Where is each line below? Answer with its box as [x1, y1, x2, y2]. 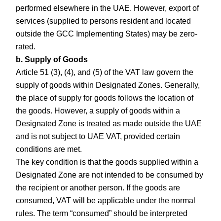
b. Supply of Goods [16, 55, 88, 64]
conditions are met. [16, 145, 82, 153]
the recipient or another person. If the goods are [16, 183, 181, 192]
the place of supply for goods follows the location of [16, 93, 194, 102]
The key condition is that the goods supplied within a [16, 157, 199, 166]
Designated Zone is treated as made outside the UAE [16, 119, 202, 128]
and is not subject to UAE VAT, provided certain [16, 132, 181, 141]
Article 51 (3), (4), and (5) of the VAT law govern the [16, 68, 194, 76]
